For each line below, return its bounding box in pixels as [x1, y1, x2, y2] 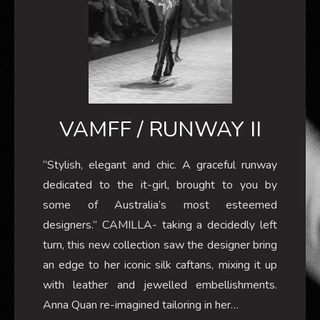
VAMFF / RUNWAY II [59, 114, 261, 144]
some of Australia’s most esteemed [43, 196, 277, 213]
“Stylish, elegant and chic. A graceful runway [43, 156, 277, 173]
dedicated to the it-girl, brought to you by [43, 176, 277, 193]
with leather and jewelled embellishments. [43, 276, 277, 293]
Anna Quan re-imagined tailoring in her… [43, 296, 239, 313]
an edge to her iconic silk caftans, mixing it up [43, 256, 277, 273]
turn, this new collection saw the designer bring [43, 236, 277, 253]
